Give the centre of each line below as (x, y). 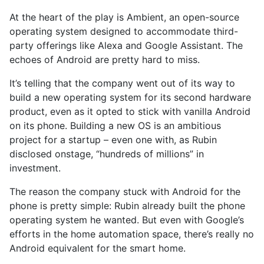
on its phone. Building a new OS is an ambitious (115, 125)
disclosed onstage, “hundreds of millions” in (107, 154)
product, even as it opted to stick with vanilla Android (130, 111)
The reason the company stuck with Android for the (125, 191)
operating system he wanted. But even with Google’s (127, 220)
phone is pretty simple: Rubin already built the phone (127, 205)
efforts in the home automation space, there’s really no (132, 234)
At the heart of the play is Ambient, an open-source (124, 17)
